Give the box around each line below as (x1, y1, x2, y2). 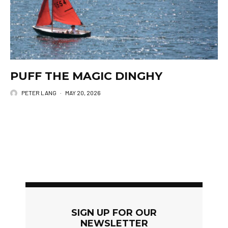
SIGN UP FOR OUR (71, 207, 157, 219)
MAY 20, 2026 (65, 89, 101, 97)
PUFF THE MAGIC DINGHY (10, 69, 162, 83)
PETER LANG (21, 89, 56, 97)
